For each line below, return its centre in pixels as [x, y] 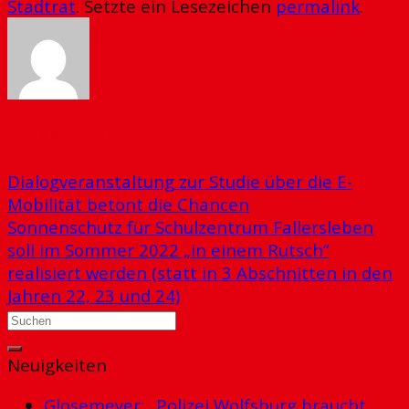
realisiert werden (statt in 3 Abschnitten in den [200, 273]
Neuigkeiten [57, 365]
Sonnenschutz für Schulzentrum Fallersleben [190, 227]
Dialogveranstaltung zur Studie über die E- [180, 182]
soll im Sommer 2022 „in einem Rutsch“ [168, 250]
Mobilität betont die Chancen [128, 204]
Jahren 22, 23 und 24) [94, 296]
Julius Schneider [65, 137]
